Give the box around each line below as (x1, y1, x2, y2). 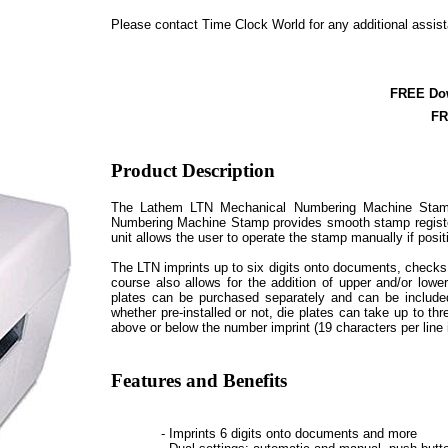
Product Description (111, 159, 275, 181)
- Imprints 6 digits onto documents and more (161, 426, 417, 442)
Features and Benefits (111, 369, 287, 391)
